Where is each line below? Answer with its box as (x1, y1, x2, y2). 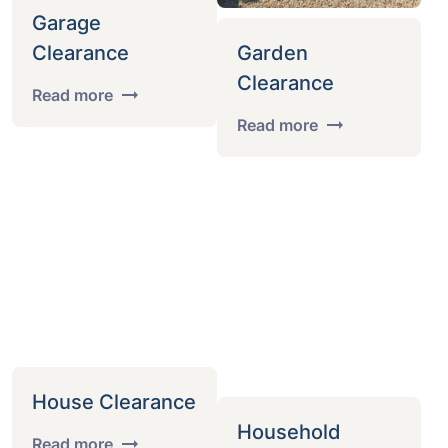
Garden (236, 41, 308, 65)
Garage (32, 11, 101, 35)
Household (236, 420, 341, 444)
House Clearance (32, 390, 196, 414)
